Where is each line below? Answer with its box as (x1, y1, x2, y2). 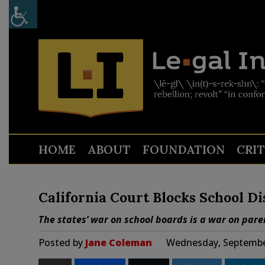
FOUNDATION (142, 142, 225, 157)
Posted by (38, 236, 85, 249)
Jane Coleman (85, 236, 152, 249)
